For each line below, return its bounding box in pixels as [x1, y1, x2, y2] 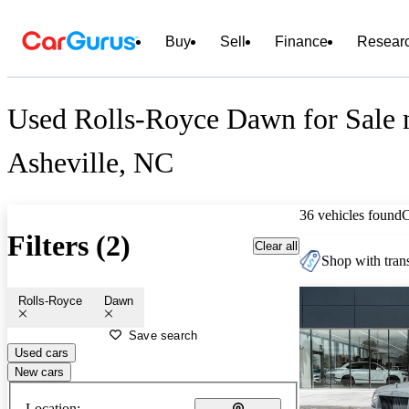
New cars [15, 364, 64, 379]
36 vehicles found [299, 206, 402, 223]
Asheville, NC [7, 146, 173, 180]
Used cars [15, 345, 68, 360]
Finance [275, 34, 328, 49]
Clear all [255, 238, 298, 253]
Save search [129, 328, 198, 342]
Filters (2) [7, 229, 131, 263]
